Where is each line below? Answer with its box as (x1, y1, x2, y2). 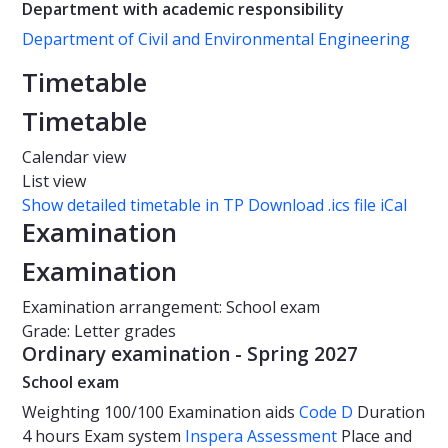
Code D (299, 401, 353, 424)
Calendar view (22, 146, 126, 169)
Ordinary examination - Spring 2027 (22, 341, 358, 368)
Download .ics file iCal (248, 194, 407, 217)
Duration (357, 401, 425, 424)
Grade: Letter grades (22, 320, 176, 343)
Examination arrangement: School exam (22, 296, 320, 319)
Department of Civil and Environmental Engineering (22, 28, 410, 51)
